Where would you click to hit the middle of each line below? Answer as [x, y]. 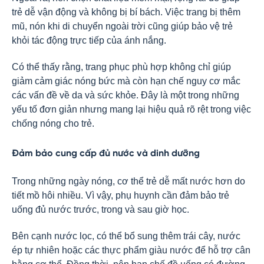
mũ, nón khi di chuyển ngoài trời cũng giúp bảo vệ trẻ [122, 26]
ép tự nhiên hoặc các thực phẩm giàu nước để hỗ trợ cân [131, 250]
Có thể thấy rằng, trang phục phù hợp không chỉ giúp [121, 67]
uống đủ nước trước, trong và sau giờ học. [100, 209]
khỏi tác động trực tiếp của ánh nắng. [89, 40]
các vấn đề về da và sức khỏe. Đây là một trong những [126, 95]
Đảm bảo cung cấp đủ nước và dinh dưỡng [106, 154]
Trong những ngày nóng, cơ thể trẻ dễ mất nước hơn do [128, 181]
